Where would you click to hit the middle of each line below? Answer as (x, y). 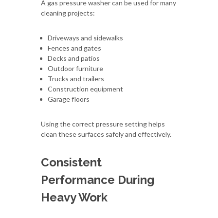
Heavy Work (74, 197)
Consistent (71, 162)
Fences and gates (74, 48)
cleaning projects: (68, 13)
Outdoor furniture (75, 68)
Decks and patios (74, 58)
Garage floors (69, 99)
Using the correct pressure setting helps (103, 124)
